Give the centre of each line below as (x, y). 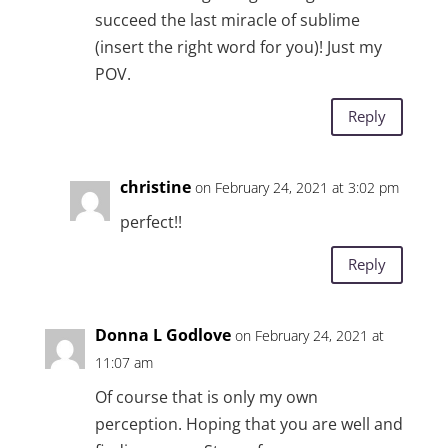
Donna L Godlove (162, 334)
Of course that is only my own (206, 396)
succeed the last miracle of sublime (227, 19)
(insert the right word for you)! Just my (238, 46)
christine (155, 186)
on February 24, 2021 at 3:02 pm (296, 187)
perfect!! (150, 221)
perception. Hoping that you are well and (248, 423)
